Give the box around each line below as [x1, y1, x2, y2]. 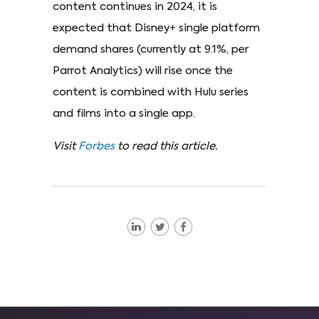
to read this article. [117, 141, 217, 152]
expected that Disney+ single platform [53, 23, 260, 34]
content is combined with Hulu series [53, 87, 249, 98]
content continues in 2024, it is [53, 1, 217, 13]
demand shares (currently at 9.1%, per [53, 44, 249, 56]
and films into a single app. [53, 108, 195, 120]
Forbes [78, 141, 115, 152]
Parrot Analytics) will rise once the [53, 66, 233, 77]
